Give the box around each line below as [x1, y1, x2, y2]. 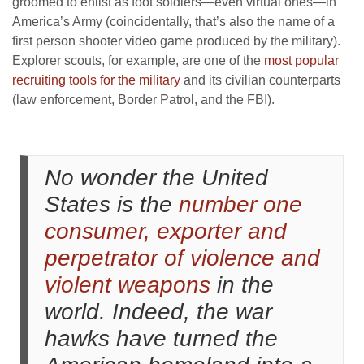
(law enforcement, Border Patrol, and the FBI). [12, 92, 275, 106]
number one [179, 191, 302, 217]
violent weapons [45, 271, 210, 297]
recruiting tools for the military [12, 72, 180, 87]
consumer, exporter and [45, 218, 287, 244]
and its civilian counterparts [180, 72, 340, 87]
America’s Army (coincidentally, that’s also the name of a [12, 14, 335, 28]
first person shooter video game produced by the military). [12, 33, 340, 48]
